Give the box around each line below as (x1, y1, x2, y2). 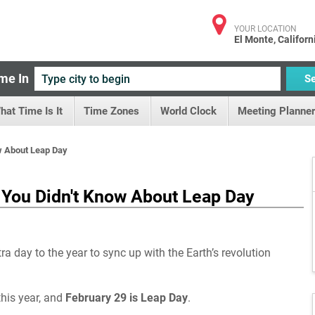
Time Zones (84, 105, 139, 117)
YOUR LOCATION (234, 24, 297, 34)
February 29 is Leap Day (65, 291, 188, 304)
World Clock (160, 105, 217, 117)
